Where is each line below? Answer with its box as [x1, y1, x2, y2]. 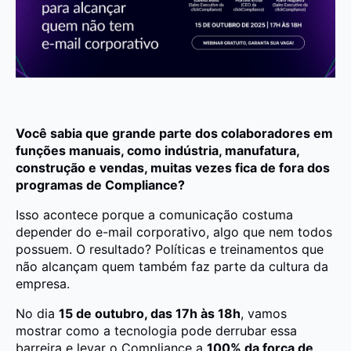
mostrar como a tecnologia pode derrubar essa [16, 323, 297, 339]
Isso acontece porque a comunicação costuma [16, 207, 293, 223]
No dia [16, 306, 59, 322]
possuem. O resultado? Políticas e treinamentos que [16, 241, 324, 258]
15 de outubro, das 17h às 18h [59, 306, 241, 322]
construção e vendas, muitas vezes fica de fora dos [16, 160, 330, 176]
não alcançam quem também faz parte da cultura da [16, 259, 328, 275]
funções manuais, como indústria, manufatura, [16, 143, 299, 159]
